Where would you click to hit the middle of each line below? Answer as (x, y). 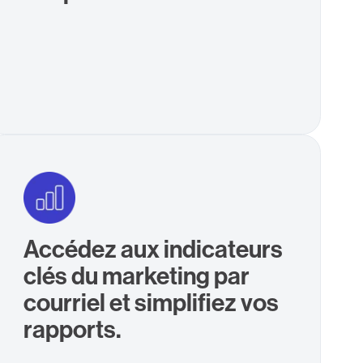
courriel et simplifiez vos (151, 302)
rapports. (72, 329)
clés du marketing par (136, 275)
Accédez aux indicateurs (153, 248)
